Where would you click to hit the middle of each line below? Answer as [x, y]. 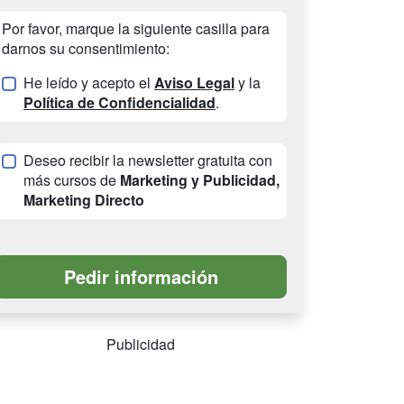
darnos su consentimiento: [86, 49]
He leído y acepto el [89, 83]
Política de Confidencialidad [119, 103]
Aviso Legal [194, 83]
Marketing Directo [84, 200]
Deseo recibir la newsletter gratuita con [148, 161]
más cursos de [72, 180]
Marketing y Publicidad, [200, 180]
